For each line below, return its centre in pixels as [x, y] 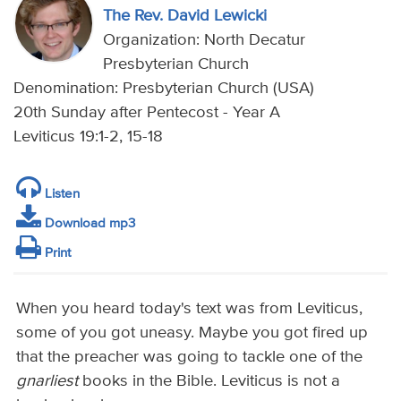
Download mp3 [89, 224]
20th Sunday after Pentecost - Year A [146, 112]
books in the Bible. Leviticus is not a [209, 382]
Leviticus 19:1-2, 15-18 [88, 137]
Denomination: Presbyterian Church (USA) [163, 88]
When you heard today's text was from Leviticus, [190, 309]
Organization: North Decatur [204, 40]
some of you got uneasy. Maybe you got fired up [192, 333]
